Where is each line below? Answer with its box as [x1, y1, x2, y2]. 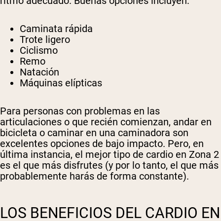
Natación [20, 66, 59, 78]
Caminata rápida [20, 23, 93, 35]
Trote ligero [20, 34, 70, 46]
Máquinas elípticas [20, 77, 102, 89]
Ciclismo [20, 44, 58, 57]
